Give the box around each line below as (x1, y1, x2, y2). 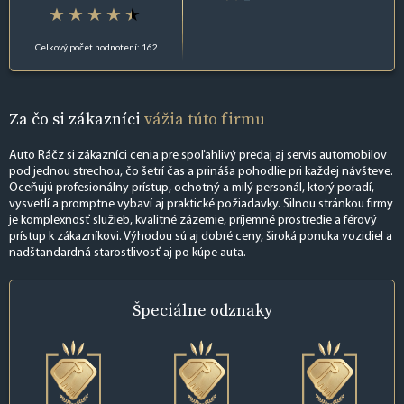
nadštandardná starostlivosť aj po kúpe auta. (9, 246, 246, 261)
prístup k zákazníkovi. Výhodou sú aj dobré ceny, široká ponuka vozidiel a (9, 230, 392, 244)
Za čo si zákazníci (9, 106, 144, 130)
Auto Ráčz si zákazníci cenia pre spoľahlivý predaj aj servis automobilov (9, 149, 387, 163)
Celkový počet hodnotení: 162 (34, 41, 158, 52)
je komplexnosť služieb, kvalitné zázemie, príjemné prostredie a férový (9, 214, 377, 228)
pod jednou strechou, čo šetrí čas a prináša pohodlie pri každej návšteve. (9, 165, 393, 179)
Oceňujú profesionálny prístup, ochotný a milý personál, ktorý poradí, (9, 181, 374, 196)
